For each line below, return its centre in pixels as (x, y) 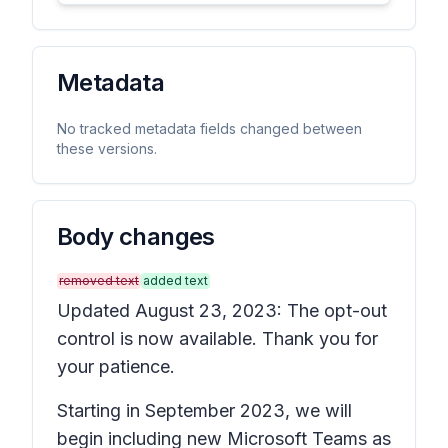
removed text (99, 280)
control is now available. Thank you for (217, 338)
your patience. (116, 366)
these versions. (107, 148)
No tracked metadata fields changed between (209, 128)
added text (175, 280)
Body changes (136, 236)
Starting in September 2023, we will (204, 410)
